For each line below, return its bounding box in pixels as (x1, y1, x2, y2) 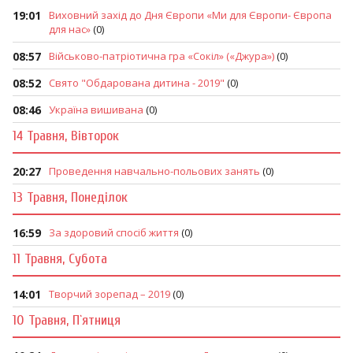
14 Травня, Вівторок (13, 128, 119, 144)
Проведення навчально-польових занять (49, 164, 260, 178)
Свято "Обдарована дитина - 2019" (49, 76, 225, 90)
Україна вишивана (49, 102, 143, 117)
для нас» (49, 22, 91, 36)
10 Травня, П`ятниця (13, 312, 121, 329)
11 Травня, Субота (13, 251, 107, 267)
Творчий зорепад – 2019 (49, 287, 170, 301)
